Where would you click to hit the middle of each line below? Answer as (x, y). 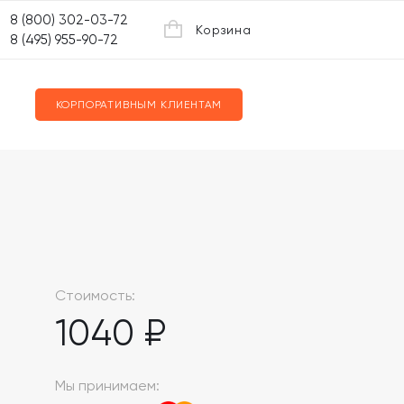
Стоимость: (95, 295)
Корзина (224, 29)
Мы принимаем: (107, 386)
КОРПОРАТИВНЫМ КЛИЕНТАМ (139, 105)
